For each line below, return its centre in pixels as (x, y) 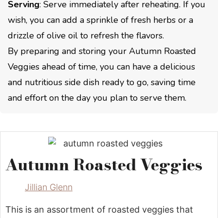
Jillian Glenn (49, 187)
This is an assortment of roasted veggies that (99, 209)
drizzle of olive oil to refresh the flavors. (86, 35)
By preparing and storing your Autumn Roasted (102, 51)
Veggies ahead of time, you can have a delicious (101, 66)
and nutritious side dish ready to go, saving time (102, 82)
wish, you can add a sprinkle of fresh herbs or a (100, 20)
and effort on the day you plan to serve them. (97, 98)
